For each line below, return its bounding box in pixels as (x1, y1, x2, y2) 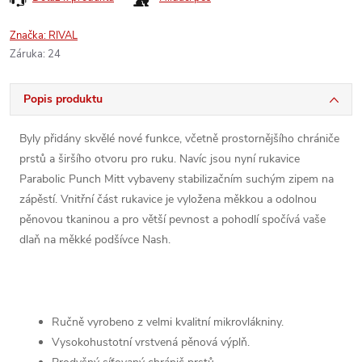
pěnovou (19, 212, 63, 227)
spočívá (262, 212, 300, 227)
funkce (145, 131, 179, 146)
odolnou (276, 192, 317, 207)
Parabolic (19, 171, 65, 187)
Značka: (10, 28, 48, 43)
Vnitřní (61, 192, 94, 207)
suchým (246, 171, 285, 187)
